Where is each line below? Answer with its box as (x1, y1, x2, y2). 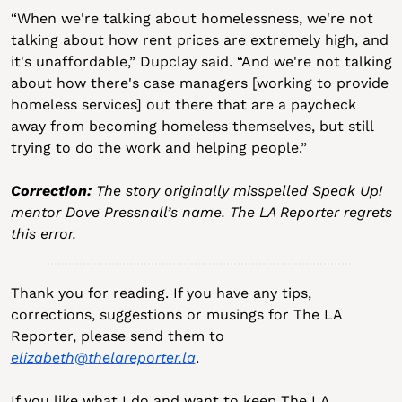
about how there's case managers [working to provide (10, 74, 389, 92)
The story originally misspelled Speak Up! (95, 182, 382, 199)
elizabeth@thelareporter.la (10, 349, 196, 366)
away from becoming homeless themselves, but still (10, 118, 373, 135)
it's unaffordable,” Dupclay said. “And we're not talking (10, 53, 392, 70)
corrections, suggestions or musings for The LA (10, 306, 342, 323)
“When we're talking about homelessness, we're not (10, 10, 373, 27)
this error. (10, 225, 76, 242)
